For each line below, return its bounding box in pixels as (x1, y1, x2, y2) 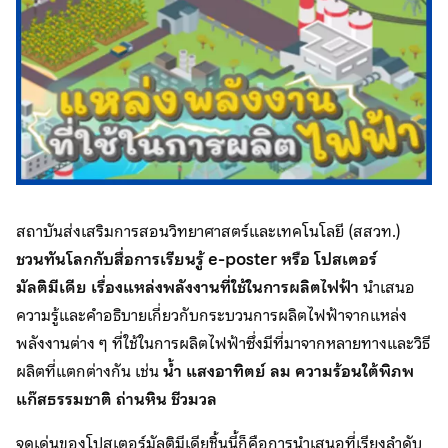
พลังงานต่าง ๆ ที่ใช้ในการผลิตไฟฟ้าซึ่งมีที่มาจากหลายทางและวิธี (16, 330, 430, 356)
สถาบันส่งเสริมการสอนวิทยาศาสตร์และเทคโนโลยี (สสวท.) (16, 218, 401, 244)
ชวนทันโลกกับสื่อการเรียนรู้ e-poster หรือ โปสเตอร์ (16, 246, 377, 272)
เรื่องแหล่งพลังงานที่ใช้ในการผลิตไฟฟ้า (91, 274, 359, 300)
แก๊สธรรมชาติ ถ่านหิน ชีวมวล (16, 386, 217, 412)
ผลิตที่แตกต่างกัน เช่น (16, 358, 163, 384)
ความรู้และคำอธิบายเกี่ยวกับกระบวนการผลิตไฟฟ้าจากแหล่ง (16, 302, 407, 328)
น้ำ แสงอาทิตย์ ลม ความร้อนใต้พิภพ (163, 358, 414, 384)
